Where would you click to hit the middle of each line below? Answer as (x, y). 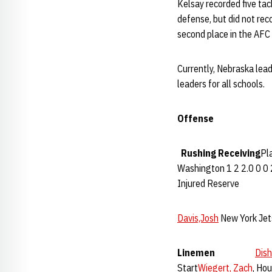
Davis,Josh (198, 218)
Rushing (199, 153)
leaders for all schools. (221, 84)
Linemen (196, 253)
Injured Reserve (208, 183)
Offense (195, 118)
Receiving (239, 153)
